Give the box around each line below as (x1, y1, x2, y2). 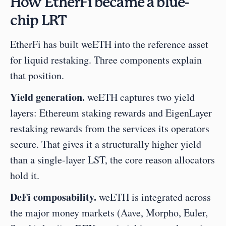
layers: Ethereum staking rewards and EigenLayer (10, 106, 212, 120)
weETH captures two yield (85, 90, 195, 104)
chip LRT (10, 14, 67, 28)
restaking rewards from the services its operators (10, 122, 209, 135)
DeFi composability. (10, 190, 96, 204)
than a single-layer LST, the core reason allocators (10, 153, 215, 166)
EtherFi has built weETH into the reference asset (10, 37, 208, 51)
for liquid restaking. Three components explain (10, 53, 202, 67)
